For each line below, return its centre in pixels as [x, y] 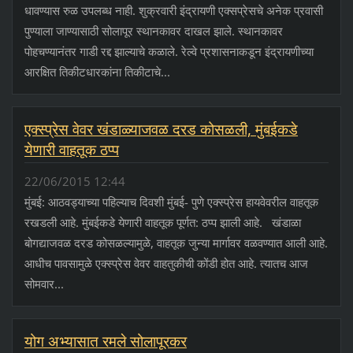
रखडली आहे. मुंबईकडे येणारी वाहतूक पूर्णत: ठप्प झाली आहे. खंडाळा [162, 223]
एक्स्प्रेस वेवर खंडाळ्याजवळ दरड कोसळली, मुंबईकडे [161, 129]
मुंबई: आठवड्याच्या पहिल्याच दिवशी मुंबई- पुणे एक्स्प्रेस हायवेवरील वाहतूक [171, 202]
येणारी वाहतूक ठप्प [71, 149]
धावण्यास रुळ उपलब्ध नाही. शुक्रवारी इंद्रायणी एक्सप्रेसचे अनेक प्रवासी [173, 10]
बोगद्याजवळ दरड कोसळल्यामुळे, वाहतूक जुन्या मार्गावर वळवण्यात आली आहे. [176, 243]
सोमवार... [44, 284]
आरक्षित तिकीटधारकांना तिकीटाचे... [97, 71]
